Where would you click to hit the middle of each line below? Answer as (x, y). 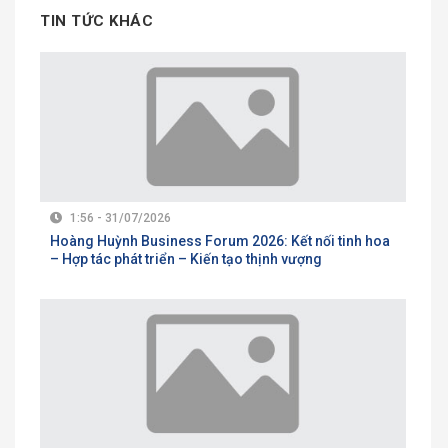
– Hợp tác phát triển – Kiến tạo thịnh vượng (186, 259)
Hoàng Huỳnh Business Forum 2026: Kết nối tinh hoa (220, 241)
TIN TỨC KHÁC (96, 21)
